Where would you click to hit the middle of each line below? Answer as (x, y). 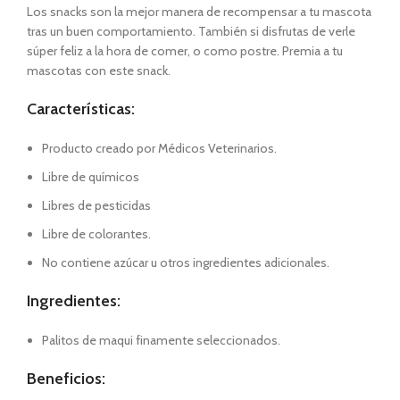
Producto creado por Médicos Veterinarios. (159, 148)
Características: (81, 109)
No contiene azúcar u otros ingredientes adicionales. (186, 262)
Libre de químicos (91, 177)
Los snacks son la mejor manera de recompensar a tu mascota (199, 12)
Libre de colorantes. (96, 234)
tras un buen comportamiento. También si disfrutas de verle (191, 31)
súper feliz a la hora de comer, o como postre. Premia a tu (185, 51)
